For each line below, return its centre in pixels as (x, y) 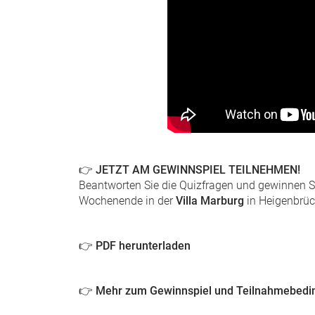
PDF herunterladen (143, 245)
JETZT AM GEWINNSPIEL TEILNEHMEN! (198, 169)
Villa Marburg (210, 200)
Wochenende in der (127, 200)
